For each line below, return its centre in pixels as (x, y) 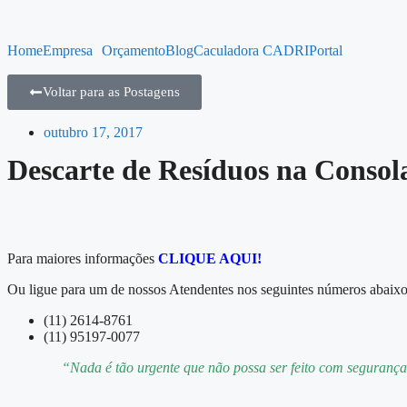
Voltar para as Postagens (111, 92)
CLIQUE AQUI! (210, 258)
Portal (326, 50)
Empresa (68, 50)
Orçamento (134, 50)
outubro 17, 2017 (93, 132)
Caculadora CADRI (251, 50)
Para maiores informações (83, 258)
